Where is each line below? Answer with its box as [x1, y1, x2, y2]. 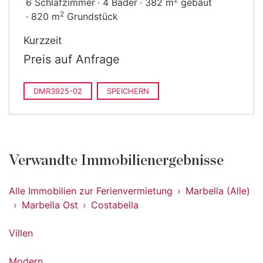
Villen [9, 227, 33, 239]
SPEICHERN [107, 86, 149, 96]
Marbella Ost [22, 199, 78, 211]
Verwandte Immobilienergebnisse [9, 153, 224, 168]
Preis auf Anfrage [23, 52, 120, 66]
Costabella [91, 199, 139, 211]
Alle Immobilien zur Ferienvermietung [9, 185, 173, 197]
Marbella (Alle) [186, 185, 250, 197]
